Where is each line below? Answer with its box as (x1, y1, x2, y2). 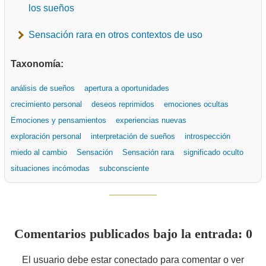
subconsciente (99, 163, 149, 173)
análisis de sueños (11, 83, 75, 93)
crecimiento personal (11, 99, 82, 109)
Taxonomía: (11, 58, 64, 69)
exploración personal (11, 131, 81, 141)
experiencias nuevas (116, 115, 186, 125)
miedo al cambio (11, 147, 67, 157)
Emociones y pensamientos (11, 115, 106, 125)
